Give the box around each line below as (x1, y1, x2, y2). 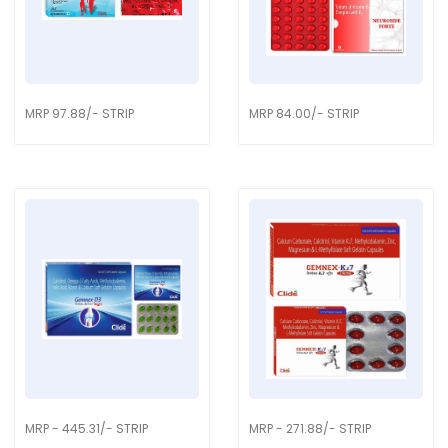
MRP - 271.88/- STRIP (249, 419, 371, 437)
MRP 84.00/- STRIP (249, 104, 359, 122)
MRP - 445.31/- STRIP (25, 419, 148, 437)
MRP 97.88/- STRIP (25, 104, 134, 122)
